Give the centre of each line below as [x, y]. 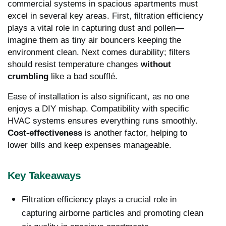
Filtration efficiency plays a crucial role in [99, 200]
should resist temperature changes [74, 65]
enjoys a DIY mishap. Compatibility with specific [98, 109]
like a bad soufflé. [83, 77]
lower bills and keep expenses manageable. [90, 145]
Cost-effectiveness [45, 133]
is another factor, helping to [135, 133]
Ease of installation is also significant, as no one [98, 97]
